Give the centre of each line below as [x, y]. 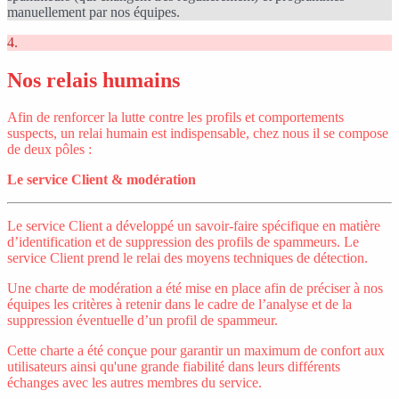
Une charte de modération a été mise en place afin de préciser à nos [195, 289]
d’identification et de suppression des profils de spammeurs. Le [183, 242]
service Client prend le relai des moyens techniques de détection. [187, 258]
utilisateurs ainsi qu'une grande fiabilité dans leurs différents [174, 367]
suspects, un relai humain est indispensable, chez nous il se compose [198, 134]
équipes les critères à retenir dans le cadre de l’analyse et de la [179, 305]
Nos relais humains [94, 80]
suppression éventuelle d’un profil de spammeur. [142, 321]
